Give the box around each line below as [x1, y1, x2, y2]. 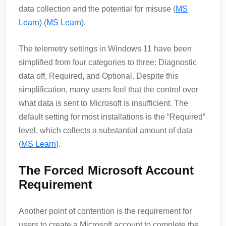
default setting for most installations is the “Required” [19, 112, 205, 121]
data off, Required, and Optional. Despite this [19, 72, 179, 80]
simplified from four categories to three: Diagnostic [19, 58, 197, 67]
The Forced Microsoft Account [19, 163, 194, 177]
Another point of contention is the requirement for [19, 207, 192, 215]
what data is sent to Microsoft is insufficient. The [19, 99, 188, 107]
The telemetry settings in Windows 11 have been [19, 44, 192, 53]
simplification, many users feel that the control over [19, 85, 198, 94]
